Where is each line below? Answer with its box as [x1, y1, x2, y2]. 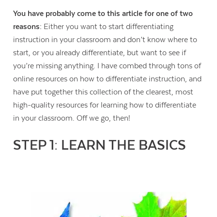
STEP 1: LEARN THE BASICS [13, 138, 186, 154]
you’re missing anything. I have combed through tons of [13, 62, 201, 71]
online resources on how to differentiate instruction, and [13, 75, 202, 84]
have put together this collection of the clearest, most [13, 88, 194, 97]
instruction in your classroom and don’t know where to [13, 35, 198, 45]
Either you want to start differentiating [42, 22, 174, 31]
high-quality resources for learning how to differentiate [13, 101, 197, 110]
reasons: [13, 22, 42, 31]
